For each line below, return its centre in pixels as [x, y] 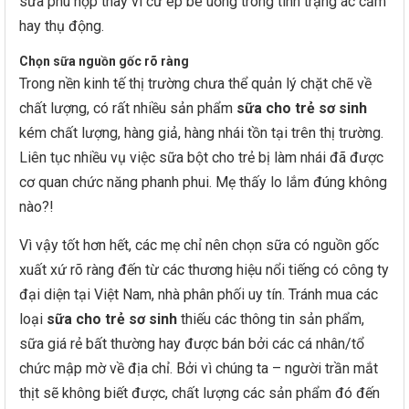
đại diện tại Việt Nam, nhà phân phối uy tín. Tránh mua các [199, 294]
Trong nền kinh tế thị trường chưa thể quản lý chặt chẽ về [195, 84]
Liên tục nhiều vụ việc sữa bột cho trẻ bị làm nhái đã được [201, 157]
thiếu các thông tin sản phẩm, [271, 319]
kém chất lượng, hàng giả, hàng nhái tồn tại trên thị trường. [201, 133]
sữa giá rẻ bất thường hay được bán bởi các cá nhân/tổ [192, 344]
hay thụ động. [62, 26]
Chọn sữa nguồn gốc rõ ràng [104, 61]
